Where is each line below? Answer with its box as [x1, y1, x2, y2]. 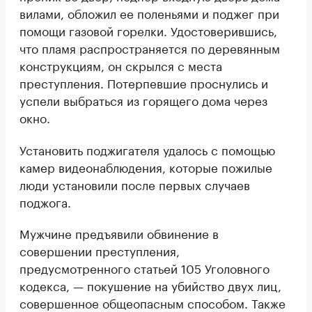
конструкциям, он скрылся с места [19, 56, 222, 75]
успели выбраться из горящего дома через [19, 91, 267, 109]
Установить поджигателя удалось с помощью [19, 140, 275, 159]
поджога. [19, 192, 71, 211]
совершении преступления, [19, 241, 180, 260]
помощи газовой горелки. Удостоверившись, [19, 21, 277, 40]
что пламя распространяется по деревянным [19, 38, 280, 57]
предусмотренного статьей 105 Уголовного [19, 258, 270, 277]
